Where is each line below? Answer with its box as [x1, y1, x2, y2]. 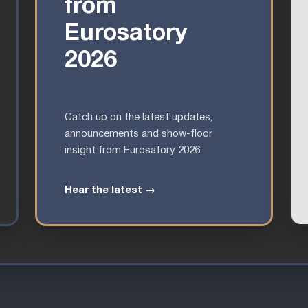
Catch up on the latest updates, [65, 112, 212, 122]
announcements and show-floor [65, 129, 212, 139]
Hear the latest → [65, 185, 155, 195]
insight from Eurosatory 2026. [65, 145, 202, 155]
